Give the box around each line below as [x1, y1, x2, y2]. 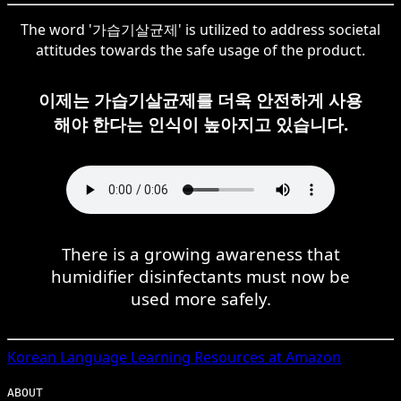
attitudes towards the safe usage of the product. [36, 39, 365, 60]
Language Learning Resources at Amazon [56, 346, 341, 367]
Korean [7, 346, 56, 367]
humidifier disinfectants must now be [51, 264, 350, 287]
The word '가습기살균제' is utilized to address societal [21, 19, 380, 39]
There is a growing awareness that [61, 242, 340, 265]
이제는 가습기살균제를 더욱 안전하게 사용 [38, 88, 363, 111]
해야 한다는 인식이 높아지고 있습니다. [53, 112, 348, 135]
